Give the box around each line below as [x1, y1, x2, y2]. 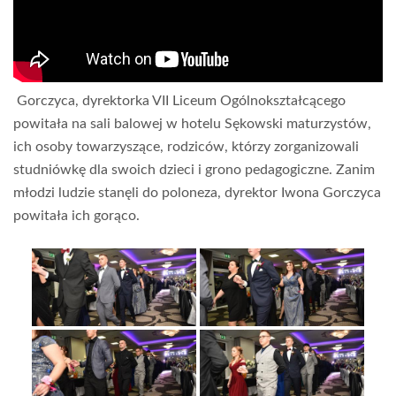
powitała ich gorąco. [13, 208, 140, 223]
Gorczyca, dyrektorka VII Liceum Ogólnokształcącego [13, 93, 346, 108]
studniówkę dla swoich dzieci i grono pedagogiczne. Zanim [13, 162, 375, 177]
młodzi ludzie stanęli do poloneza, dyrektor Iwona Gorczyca [13, 185, 381, 200]
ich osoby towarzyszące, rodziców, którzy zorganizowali [13, 139, 359, 154]
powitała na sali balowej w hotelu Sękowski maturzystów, [13, 116, 371, 131]
